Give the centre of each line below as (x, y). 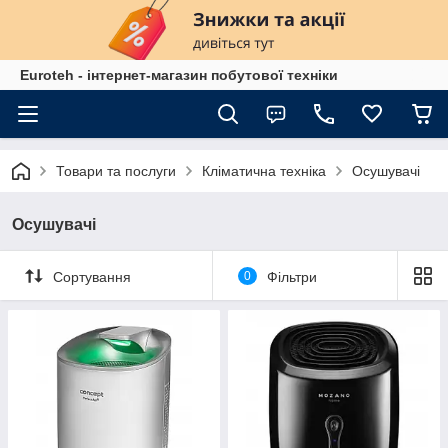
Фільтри (291, 276)
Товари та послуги (116, 171)
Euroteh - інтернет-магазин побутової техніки (179, 75)
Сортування (92, 276)
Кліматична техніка (264, 171)
